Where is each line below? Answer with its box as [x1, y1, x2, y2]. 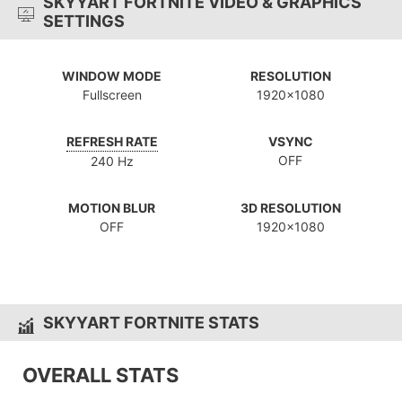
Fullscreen [82, 87, 142, 103]
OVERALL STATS [22, 363, 179, 388]
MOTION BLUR [68, 200, 155, 216]
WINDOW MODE [62, 68, 162, 84]
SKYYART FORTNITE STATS [43, 313, 259, 333]
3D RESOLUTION [240, 200, 341, 216]
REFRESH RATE [66, 134, 158, 150]
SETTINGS [43, 12, 125, 31]
